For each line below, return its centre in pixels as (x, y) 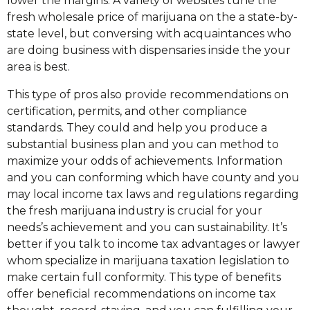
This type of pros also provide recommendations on (148, 94)
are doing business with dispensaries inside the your (149, 50)
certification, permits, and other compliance (127, 111)
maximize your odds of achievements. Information (145, 161)
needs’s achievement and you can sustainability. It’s (147, 227)
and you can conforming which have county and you (153, 177)
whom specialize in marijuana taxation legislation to (148, 261)
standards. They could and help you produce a (137, 128)
